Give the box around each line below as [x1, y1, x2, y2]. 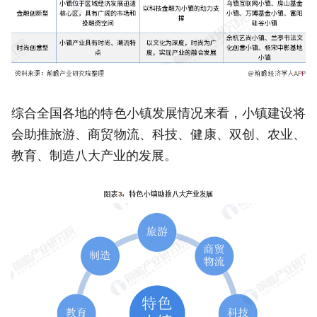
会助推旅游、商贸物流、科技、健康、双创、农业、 [11, 127, 306, 142]
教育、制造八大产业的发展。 [11, 148, 177, 163]
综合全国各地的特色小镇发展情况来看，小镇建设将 [11, 105, 306, 120]
